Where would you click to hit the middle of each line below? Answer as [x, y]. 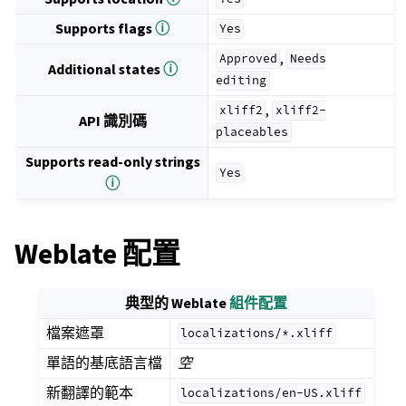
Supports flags [106, 28]
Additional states [105, 69]
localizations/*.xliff [257, 333]
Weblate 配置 [97, 253]
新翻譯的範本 [89, 392]
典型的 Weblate [177, 303]
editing [242, 81]
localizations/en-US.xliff [271, 393]
